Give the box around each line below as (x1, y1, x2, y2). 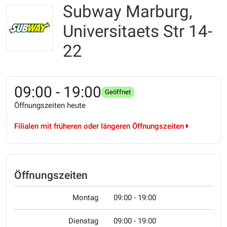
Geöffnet (105, 88, 131, 96)
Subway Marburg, (63, 2, 192, 21)
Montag (72, 193, 98, 203)
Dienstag (68, 216, 98, 226)
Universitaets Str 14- (63, 21, 212, 41)
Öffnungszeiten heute (14, 101, 86, 110)
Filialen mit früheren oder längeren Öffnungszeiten (14, 122, 186, 131)
